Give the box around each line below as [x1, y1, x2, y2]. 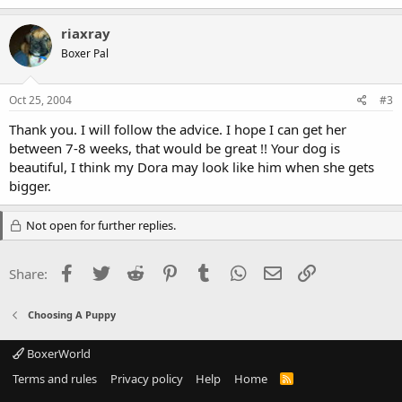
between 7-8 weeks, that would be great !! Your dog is [9, 138, 340, 157]
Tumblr [214, 262, 259, 281]
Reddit [146, 262, 187, 281]
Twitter [111, 262, 155, 281]
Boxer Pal [61, 46, 109, 61]
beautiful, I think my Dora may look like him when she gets [9, 157, 374, 176]
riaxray [61, 24, 110, 42]
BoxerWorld [24, 345, 91, 362]
